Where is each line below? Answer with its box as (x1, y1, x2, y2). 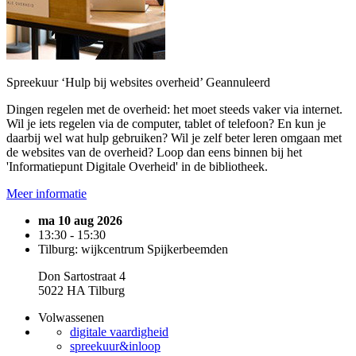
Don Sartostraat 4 (38, 269, 126, 283)
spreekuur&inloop (70, 339, 161, 353)
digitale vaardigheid (70, 325, 168, 339)
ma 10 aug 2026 (38, 214, 122, 227)
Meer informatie (6, 187, 87, 200)
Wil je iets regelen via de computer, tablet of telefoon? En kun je (6, 117, 326, 130)
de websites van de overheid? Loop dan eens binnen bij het (6, 145, 302, 159)
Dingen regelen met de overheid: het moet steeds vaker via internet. (6, 103, 342, 116)
